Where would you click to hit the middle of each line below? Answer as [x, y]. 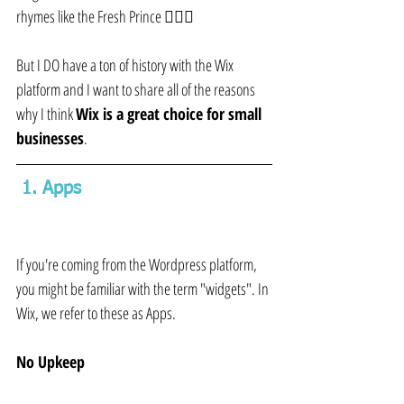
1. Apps [54, 189]
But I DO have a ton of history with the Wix [126, 65]
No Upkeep [50, 362]
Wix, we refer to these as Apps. [96, 313]
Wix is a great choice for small [170, 114]
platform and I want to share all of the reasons [137, 90]
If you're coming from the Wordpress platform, [138, 265]
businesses [50, 138]
